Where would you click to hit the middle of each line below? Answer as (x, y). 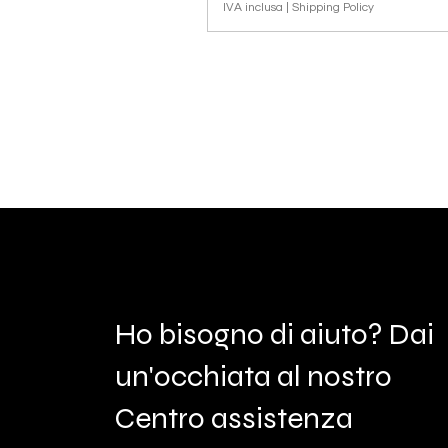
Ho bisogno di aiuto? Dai (274, 334)
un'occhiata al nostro (253, 376)
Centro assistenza (233, 418)
